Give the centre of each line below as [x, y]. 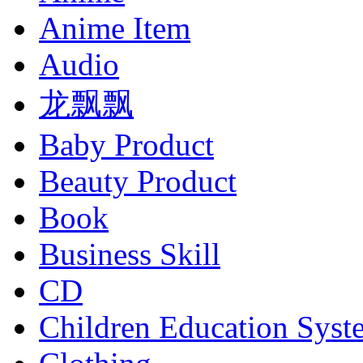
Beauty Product [138, 181]
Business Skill [130, 254]
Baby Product [126, 144]
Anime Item [115, 28]
